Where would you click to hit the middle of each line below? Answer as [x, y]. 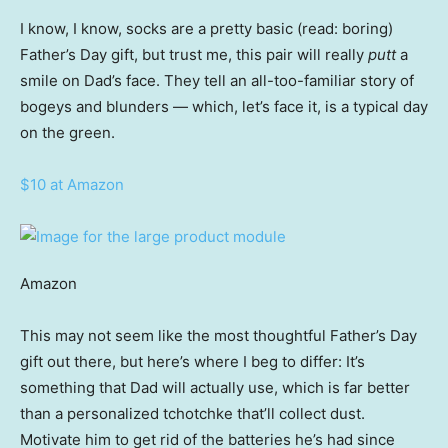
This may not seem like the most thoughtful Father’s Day [218, 336]
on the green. [69, 133]
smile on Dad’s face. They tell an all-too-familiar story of [217, 81]
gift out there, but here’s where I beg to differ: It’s [192, 362]
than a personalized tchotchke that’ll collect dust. [192, 414]
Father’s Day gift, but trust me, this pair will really [194, 55]
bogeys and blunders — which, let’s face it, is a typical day [224, 107]
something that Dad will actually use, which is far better [215, 388]
